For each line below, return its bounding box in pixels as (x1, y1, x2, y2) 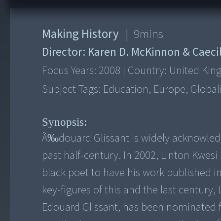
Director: (42, 44, 88, 61)
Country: (125, 63, 170, 79)
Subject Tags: (42, 81, 104, 98)
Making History (42, 25, 119, 43)
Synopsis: (42, 115, 87, 128)
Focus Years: (42, 63, 99, 79)
